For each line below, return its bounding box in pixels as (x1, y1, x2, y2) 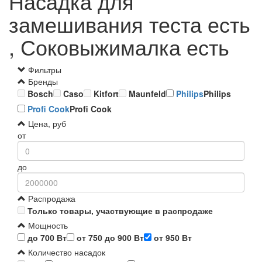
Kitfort (94, 88, 119, 100)
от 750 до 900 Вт (74, 232, 144, 244)
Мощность (26, 219, 68, 232)
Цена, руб (26, 118, 66, 130)
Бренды (26, 75, 58, 88)
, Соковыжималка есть (9, 32, 229, 62)
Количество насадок (26, 246, 105, 258)
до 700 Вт (25, 232, 67, 244)
